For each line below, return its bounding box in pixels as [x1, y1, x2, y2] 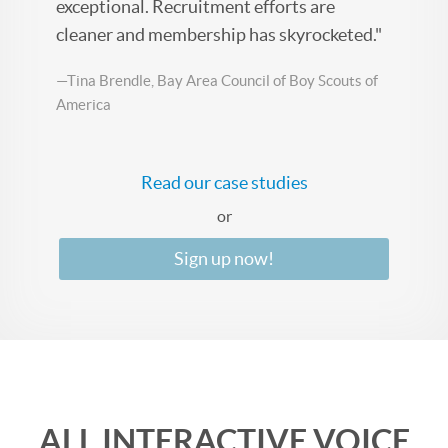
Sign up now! [174, 248, 274, 269]
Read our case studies [140, 172, 308, 193]
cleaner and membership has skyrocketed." [56, 23, 382, 45]
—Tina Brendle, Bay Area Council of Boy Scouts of [56, 71, 378, 89]
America [56, 95, 111, 113]
